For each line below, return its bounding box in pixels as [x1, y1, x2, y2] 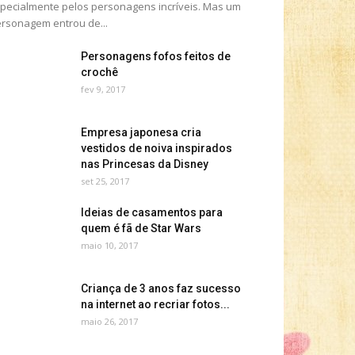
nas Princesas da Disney [81, 158, 208, 170]
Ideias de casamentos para [81, 206, 223, 219]
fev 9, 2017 [81, 83, 125, 95]
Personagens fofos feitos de [81, 50, 231, 63]
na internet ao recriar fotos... [81, 298, 230, 311]
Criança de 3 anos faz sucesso [81, 282, 241, 295]
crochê [81, 66, 118, 78]
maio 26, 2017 [81, 315, 138, 327]
